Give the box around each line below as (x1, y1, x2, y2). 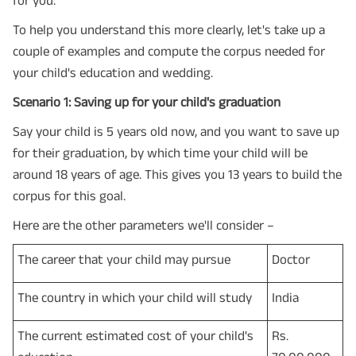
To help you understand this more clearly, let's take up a (13, 21, 325, 37)
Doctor (272, 251, 310, 266)
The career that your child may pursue (17, 251, 230, 266)
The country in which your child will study (17, 289, 252, 304)
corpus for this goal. (13, 188, 126, 203)
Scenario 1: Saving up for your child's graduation (13, 94, 281, 109)
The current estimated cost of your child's (17, 327, 253, 342)
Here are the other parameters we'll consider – (13, 217, 274, 232)
